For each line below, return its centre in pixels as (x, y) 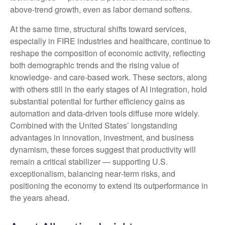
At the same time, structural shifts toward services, (98, 29)
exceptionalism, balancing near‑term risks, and (93, 173)
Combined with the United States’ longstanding (94, 125)
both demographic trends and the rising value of (94, 65)
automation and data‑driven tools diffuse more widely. (105, 113)
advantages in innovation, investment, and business (102, 137)
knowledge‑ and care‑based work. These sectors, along (108, 77)
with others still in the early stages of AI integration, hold (108, 89)
